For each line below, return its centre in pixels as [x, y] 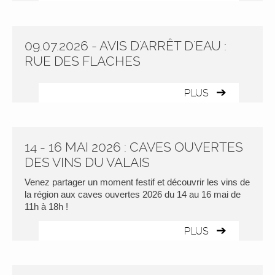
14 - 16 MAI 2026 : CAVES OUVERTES [134, 147]
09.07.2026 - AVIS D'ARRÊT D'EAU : [126, 46]
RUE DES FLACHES [83, 61]
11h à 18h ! [46, 207]
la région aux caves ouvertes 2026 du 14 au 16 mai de [133, 194]
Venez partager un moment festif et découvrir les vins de [137, 182]
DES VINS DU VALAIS [87, 162]
